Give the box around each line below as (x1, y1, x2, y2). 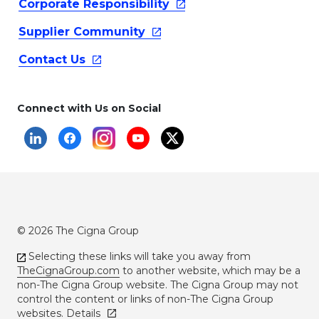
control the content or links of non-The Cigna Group (17, 293, 273, 306)
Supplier (19, 25, 73, 39)
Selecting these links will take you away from (26, 250, 251, 263)
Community (73, 25, 145, 39)
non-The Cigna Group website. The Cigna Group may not (17, 278, 298, 292)
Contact (19, 53, 70, 67)
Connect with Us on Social (17, 102, 161, 115)
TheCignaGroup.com (17, 264, 120, 278)
